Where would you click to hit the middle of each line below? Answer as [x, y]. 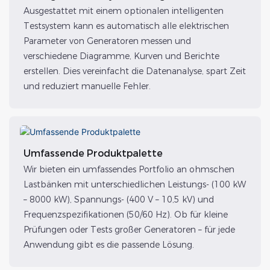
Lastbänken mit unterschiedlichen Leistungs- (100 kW [134, 184]
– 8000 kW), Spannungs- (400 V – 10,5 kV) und [118, 199]
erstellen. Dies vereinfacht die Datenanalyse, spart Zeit [134, 71]
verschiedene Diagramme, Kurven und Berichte [121, 56]
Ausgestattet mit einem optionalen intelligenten [123, 11]
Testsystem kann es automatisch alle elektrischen [126, 26]
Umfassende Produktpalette [93, 154]
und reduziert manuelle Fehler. [87, 86]
